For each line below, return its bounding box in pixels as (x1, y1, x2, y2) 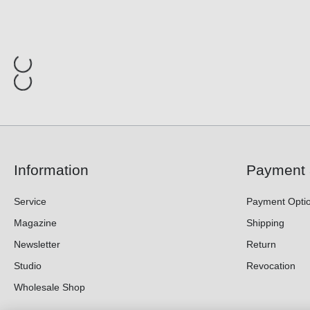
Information (14, 162, 89, 179)
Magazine (14, 217, 57, 229)
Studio (14, 260, 42, 272)
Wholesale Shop (14, 282, 85, 293)
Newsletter (14, 239, 60, 250)
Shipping (246, 217, 284, 229)
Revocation (246, 260, 295, 272)
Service (14, 196, 46, 208)
